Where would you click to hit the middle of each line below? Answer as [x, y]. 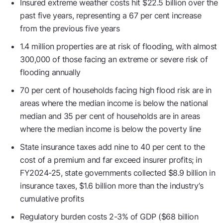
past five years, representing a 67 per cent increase [111, 15]
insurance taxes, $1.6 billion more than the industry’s [111, 186]
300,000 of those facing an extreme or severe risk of [114, 59]
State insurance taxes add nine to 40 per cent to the [112, 147]
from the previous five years [71, 28]
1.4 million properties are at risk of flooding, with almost [118, 46]
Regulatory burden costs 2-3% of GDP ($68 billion [109, 217]
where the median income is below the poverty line [111, 129]
